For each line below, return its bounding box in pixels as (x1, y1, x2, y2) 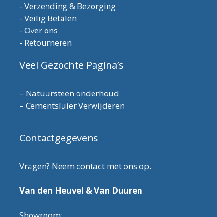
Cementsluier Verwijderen (26, 100, 124, 111)
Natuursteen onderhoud (26, 88, 119, 99)
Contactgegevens (19, 131, 98, 145)
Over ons (24, 25, 58, 36)
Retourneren (24, 37, 72, 48)
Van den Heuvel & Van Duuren (19, 185, 142, 196)
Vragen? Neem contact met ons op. (19, 160, 151, 172)
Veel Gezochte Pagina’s (19, 59, 124, 72)
